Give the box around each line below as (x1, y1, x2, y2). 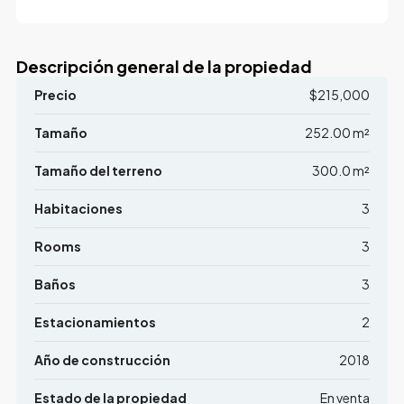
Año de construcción (33, 352, 170, 369)
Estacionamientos (33, 314, 156, 331)
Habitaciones (33, 200, 123, 217)
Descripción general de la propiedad (15, 56, 312, 78)
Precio (33, 87, 77, 104)
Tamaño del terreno (33, 162, 162, 179)
